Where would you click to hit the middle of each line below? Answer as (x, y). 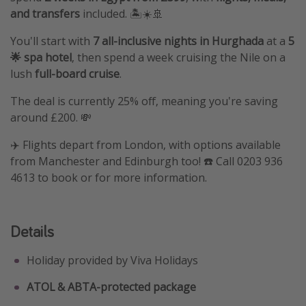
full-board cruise (77, 74)
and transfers (45, 14)
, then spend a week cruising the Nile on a (179, 58)
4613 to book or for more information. (109, 178)
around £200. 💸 (51, 118)
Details (32, 232)
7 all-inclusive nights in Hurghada (180, 41)
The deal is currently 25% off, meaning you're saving (144, 101)
